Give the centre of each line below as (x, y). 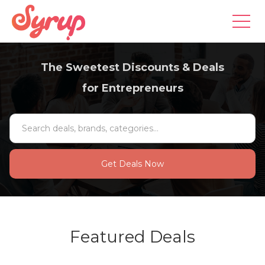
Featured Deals (132, 237)
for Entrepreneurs (132, 88)
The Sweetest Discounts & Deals (132, 67)
